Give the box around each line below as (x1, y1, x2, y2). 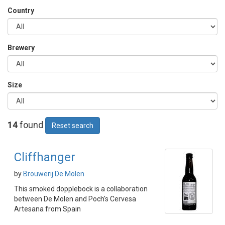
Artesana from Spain (14, 205, 81, 213)
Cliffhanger (14, 150, 75, 164)
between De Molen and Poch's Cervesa (14, 195, 136, 203)
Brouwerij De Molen (23, 170, 84, 178)
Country (8, 7, 34, 15)
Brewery (8, 44, 35, 52)
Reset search (52, 122, 93, 130)
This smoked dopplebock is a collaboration (14, 185, 148, 193)
